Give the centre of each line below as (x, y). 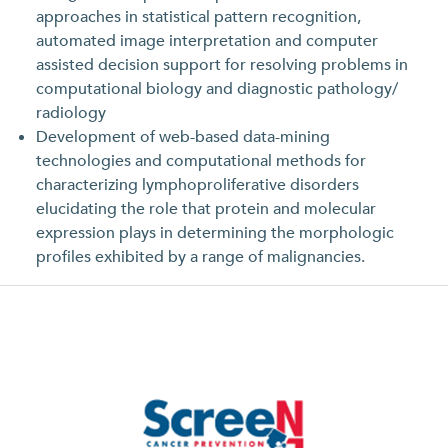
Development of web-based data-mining (183, 136)
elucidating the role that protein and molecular (206, 208)
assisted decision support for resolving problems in (222, 64)
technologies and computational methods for (201, 160)
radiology (71, 112)
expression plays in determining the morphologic (215, 232)
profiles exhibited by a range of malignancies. (200, 256)
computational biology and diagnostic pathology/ (217, 88)
